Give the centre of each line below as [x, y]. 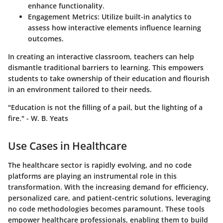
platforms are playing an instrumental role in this [92, 176]
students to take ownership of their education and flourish [109, 79]
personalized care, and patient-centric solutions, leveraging [109, 198]
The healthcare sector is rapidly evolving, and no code [100, 165]
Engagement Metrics [63, 17]
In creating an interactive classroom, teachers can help [101, 57]
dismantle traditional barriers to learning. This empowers [106, 68]
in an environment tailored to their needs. [80, 90]
